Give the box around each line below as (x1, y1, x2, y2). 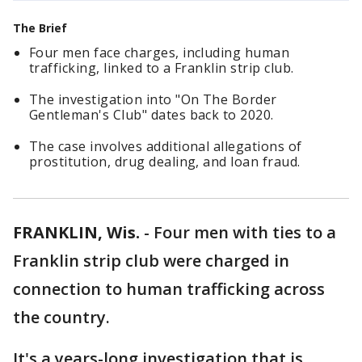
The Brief (13, 20, 67, 36)
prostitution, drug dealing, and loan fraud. (29, 153, 301, 170)
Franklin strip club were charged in (13, 250, 289, 271)
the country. (13, 306, 110, 328)
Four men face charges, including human (29, 44, 290, 61)
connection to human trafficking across (13, 278, 325, 300)
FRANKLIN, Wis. (13, 221, 140, 243)
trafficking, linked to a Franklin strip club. (29, 59, 294, 77)
